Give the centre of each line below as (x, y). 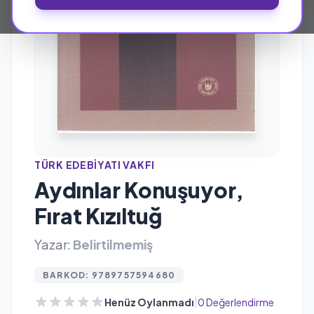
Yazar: (53, 244)
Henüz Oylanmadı (149, 302)
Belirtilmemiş (113, 244)
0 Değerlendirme (236, 302)
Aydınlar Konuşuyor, (139, 190)
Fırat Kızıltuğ (98, 216)
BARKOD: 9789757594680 (109, 275)
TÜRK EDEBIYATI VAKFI (95, 164)
